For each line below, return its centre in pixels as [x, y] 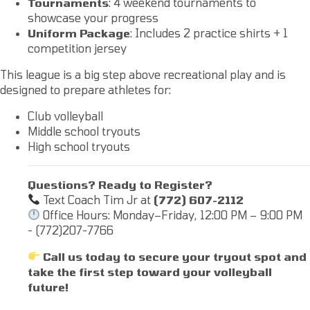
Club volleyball [65, 116]
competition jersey [77, 48]
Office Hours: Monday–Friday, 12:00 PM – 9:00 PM [172, 215]
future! [48, 286]
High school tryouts [79, 146]
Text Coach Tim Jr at [97, 199]
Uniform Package [79, 33]
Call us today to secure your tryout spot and [175, 256]
